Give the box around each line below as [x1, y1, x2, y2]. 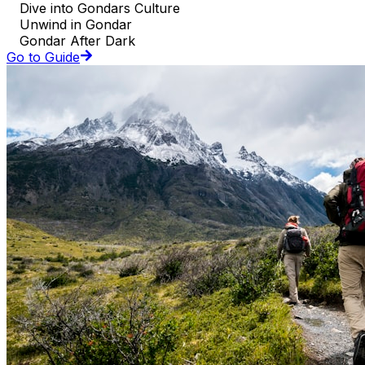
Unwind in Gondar [20, 16, 132, 33]
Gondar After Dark [20, 33, 135, 50]
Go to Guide [7, 49, 80, 66]
